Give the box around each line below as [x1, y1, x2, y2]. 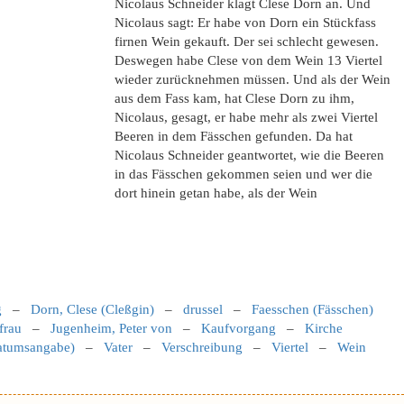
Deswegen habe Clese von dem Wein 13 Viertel [115, 53, 382, 68]
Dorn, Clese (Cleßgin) [31, 302, 154, 317]
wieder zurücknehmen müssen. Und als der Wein [115, 72, 390, 87]
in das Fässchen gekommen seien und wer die [115, 167, 372, 181]
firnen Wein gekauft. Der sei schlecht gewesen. [115, 34, 379, 49]
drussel [183, 302, 223, 317]
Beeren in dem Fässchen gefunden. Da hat [115, 129, 353, 143]
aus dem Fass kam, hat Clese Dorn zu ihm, [115, 91, 354, 106]
